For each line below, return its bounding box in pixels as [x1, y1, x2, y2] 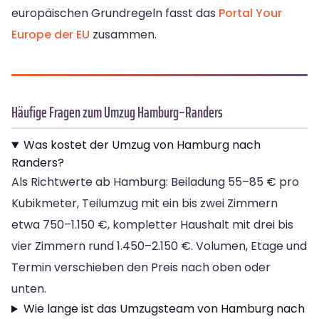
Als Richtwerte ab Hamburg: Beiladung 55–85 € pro [11, 174, 299, 191]
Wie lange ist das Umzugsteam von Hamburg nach [23, 300, 305, 318]
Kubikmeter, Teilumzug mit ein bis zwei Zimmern [11, 195, 278, 212]
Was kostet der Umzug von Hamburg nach [23, 137, 261, 154]
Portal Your [219, 5, 282, 22]
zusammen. [90, 26, 157, 43]
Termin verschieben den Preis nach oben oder [11, 259, 271, 276]
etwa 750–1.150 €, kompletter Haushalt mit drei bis [11, 216, 293, 234]
